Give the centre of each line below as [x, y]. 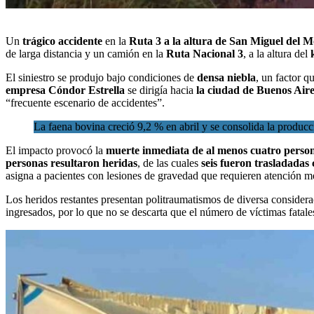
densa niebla [226, 77]
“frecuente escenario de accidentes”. [85, 102]
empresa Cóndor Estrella [65, 90]
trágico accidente [62, 41]
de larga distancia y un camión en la [86, 53]
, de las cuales [169, 163]
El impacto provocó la [56, 150]
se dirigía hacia [161, 90]
